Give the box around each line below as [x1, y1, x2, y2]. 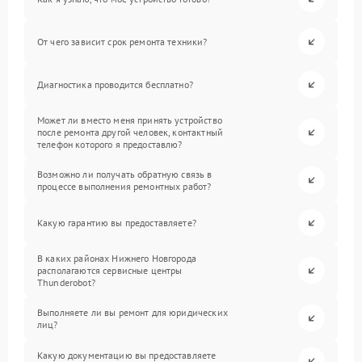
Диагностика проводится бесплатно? [37, 78, 193, 91]
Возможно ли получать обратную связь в [37, 167, 213, 180]
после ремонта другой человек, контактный [37, 126, 223, 139]
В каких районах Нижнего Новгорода [37, 252, 196, 265]
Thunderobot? [37, 276, 95, 289]
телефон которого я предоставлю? [37, 138, 183, 151]
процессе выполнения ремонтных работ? [37, 179, 212, 192]
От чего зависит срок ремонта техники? [37, 36, 208, 48]
